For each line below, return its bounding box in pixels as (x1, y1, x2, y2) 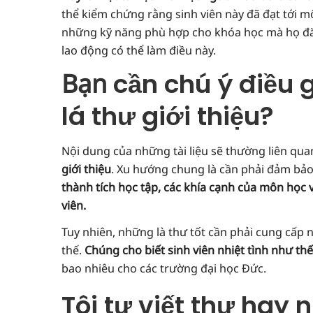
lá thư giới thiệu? (61, 99, 274, 135)
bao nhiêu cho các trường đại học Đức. (61, 260, 266, 276)
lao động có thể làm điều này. (61, 43, 216, 59)
